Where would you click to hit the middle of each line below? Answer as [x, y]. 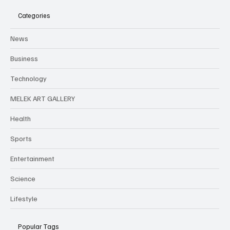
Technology [28, 79]
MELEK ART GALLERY [43, 99]
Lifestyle [24, 199]
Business [24, 59]
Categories [34, 15]
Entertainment [32, 159]
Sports [21, 139]
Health [21, 119]
